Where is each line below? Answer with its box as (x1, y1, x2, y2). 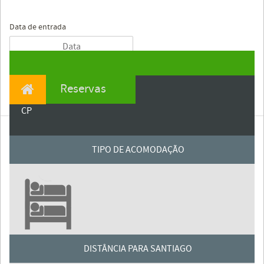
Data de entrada (9, 22, 66, 33)
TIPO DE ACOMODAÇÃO (91, 144, 184, 156)
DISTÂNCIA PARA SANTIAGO (84, 243, 192, 255)
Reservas (58, 81, 106, 97)
